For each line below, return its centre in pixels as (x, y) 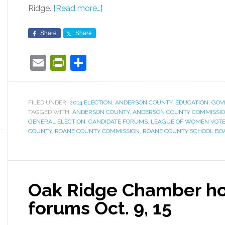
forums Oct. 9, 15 (100, 208)
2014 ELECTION (91, 102)
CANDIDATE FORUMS (118, 122)
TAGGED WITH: (50, 112)
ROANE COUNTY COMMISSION (97, 131)
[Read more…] (78, 8)
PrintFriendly (113, 63)
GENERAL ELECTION (57, 122)
